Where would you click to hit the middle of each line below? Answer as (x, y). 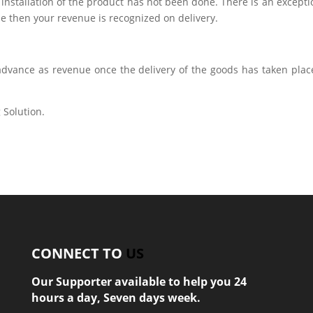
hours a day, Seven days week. (116, 298)
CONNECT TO (77, 254)
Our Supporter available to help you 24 (139, 282)
